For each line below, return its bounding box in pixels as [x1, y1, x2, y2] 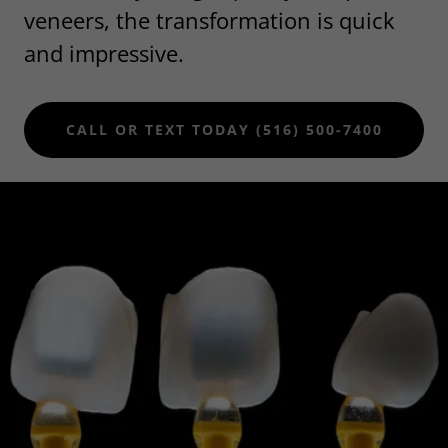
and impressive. [24, 37, 184, 68]
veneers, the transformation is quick [24, 4, 395, 35]
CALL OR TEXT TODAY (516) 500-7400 [65, 120, 383, 140]
